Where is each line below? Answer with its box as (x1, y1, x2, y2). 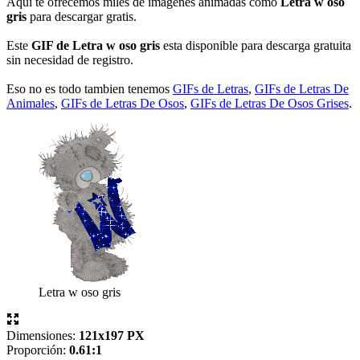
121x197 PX (79, 328, 145, 342)
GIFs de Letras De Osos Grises (190, 96, 349, 110)
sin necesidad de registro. (6, 52, 133, 67)
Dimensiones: (6, 328, 79, 342)
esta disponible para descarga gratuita (160, 38, 351, 52)
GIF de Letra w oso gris (31, 38, 160, 52)
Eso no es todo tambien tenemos (6, 81, 173, 96)
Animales (6, 96, 55, 110)
